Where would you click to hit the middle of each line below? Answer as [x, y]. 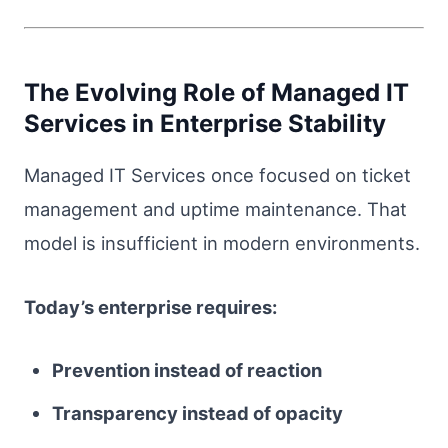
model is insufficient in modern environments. [222, 243]
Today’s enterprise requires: [150, 306]
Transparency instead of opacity [197, 413]
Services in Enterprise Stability [205, 124]
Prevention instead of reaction [186, 370]
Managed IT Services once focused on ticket [217, 175]
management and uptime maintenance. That [215, 209]
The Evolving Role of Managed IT [216, 93]
